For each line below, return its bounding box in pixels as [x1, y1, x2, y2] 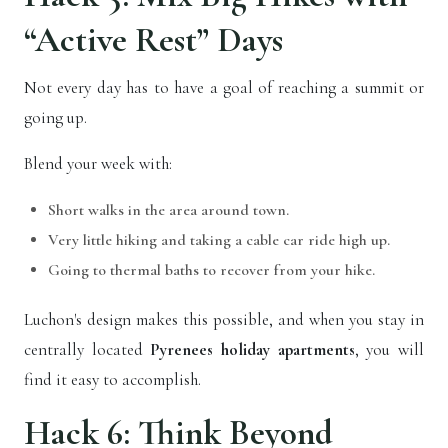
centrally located [24, 339, 151, 361]
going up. [24, 107, 91, 129]
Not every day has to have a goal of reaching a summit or [24, 77, 424, 99]
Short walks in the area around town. [48, 200, 293, 221]
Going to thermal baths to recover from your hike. [48, 260, 379, 281]
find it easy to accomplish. [24, 369, 201, 391]
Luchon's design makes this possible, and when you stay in [24, 309, 424, 331]
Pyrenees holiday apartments [150, 339, 355, 361]
